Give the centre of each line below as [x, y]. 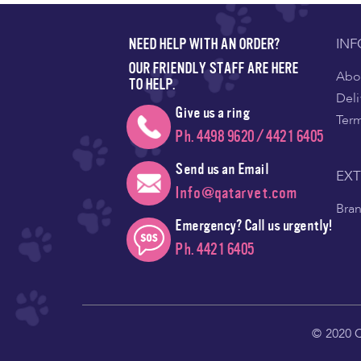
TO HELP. [151, 84]
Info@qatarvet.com [237, 193]
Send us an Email [222, 169]
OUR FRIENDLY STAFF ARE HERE [213, 68]
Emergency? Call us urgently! [253, 225]
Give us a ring [212, 112]
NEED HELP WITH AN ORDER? [203, 44]
